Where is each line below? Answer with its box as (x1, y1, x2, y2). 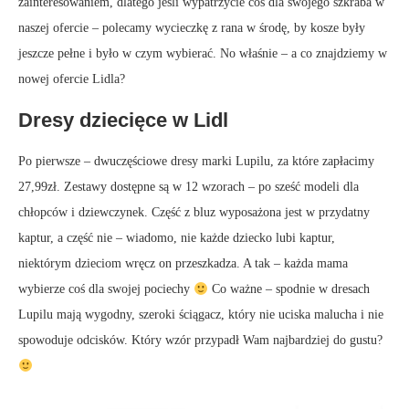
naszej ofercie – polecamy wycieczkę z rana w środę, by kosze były (18, 21, 365, 36)
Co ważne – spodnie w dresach (207, 282, 370, 297)
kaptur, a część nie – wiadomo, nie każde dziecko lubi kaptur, (18, 231, 335, 246)
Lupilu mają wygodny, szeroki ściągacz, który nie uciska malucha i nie (18, 308, 383, 322)
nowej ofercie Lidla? (18, 72, 125, 87)
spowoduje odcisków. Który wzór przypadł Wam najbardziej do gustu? (18, 333, 383, 348)
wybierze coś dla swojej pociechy (18, 282, 194, 297)
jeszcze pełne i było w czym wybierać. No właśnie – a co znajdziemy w (18, 47, 387, 61)
